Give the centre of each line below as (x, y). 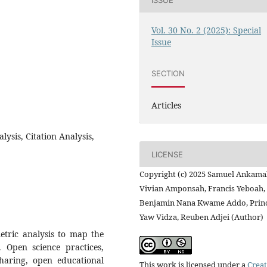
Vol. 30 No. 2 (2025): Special (207, 30)
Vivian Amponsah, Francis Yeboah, (202, 189)
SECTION (168, 73)
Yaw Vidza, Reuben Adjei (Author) (201, 217)
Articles (167, 105)
